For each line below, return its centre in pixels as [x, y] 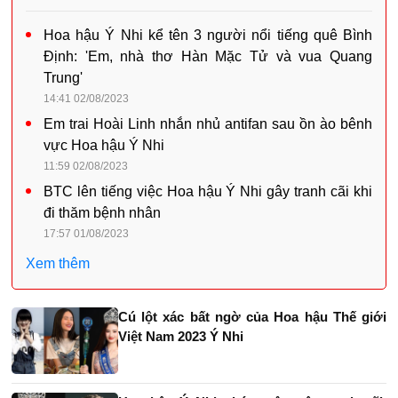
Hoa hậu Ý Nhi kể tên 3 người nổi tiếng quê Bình [208, 36]
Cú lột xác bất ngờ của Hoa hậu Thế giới [252, 317]
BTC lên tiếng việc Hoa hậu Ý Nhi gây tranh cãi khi [208, 192]
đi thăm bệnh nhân [102, 213]
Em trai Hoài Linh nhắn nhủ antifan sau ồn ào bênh [208, 124]
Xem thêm [58, 264]
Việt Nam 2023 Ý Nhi [181, 337]
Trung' [63, 78]
